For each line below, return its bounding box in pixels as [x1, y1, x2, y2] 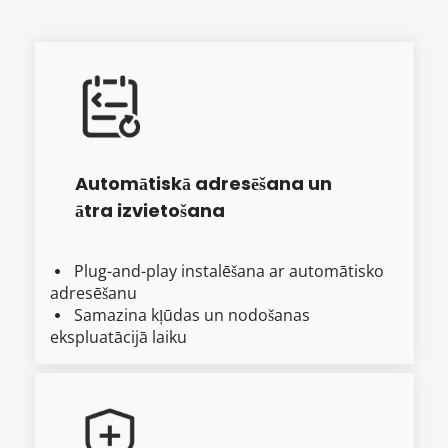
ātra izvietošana [75, 198, 225, 224]
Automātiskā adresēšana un [75, 171, 332, 197]
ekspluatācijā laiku [50, 326, 187, 349]
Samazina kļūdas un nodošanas [74, 304, 310, 327]
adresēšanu [50, 282, 137, 305]
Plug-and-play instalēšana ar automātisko [74, 260, 384, 283]
